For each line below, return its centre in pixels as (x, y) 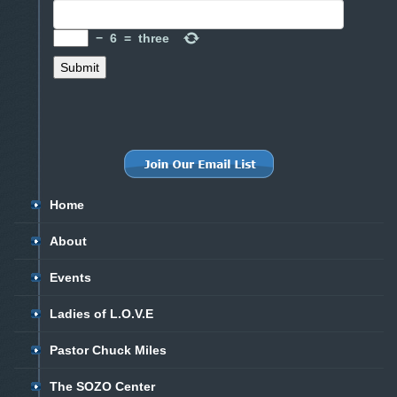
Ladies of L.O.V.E (101, 314)
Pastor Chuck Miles (108, 350)
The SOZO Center (102, 386)
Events (70, 277)
